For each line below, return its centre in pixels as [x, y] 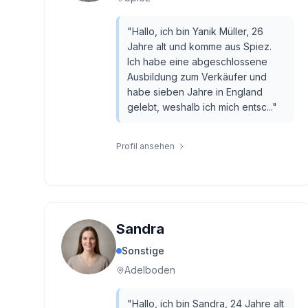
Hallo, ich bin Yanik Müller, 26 [198, 31]
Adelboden [150, 270]
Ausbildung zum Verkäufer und [197, 77]
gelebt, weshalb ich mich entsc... [200, 107]
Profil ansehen [145, 146]
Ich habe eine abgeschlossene [197, 62]
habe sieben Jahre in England [195, 92]
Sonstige [143, 251]
